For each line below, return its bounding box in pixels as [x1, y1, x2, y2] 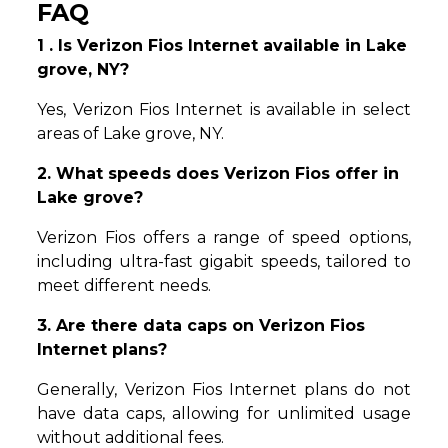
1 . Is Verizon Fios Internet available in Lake [37, 35, 408, 55]
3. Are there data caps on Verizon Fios [37, 315, 366, 335]
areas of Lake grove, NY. [37, 123, 225, 143]
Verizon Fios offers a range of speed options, [37, 227, 411, 247]
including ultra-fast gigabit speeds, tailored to [37, 251, 411, 271]
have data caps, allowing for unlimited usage [37, 403, 411, 423]
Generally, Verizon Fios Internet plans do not [37, 379, 411, 399]
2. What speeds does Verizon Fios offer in [37, 163, 400, 183]
